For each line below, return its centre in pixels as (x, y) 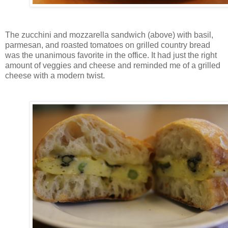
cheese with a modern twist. (55, 76)
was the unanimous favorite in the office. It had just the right (111, 55)
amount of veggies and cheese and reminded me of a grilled (113, 66)
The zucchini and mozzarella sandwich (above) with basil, (109, 35)
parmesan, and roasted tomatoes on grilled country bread (108, 45)
